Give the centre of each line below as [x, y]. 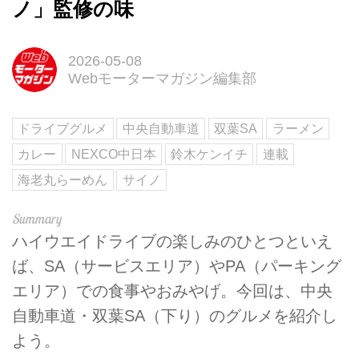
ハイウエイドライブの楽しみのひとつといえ [172, 241]
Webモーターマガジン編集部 [162, 78]
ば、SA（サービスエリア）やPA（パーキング [177, 266]
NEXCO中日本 [113, 155]
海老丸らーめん [63, 179]
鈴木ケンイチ [210, 155]
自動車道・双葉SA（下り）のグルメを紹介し [175, 315]
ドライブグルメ [63, 129]
